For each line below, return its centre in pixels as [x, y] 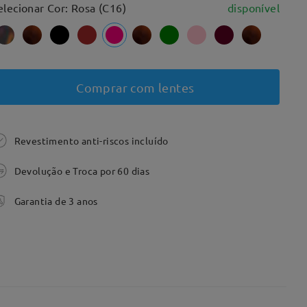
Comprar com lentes [135, 87]
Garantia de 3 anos [56, 201]
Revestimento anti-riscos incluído [91, 140]
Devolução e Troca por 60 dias [82, 171]
